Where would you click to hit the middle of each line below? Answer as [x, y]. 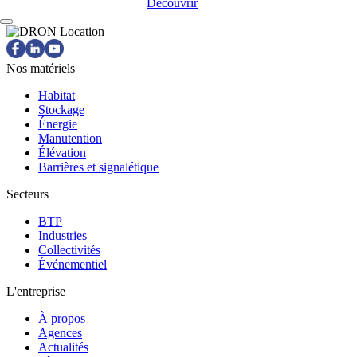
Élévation [62, 152]
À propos [62, 318]
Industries [63, 235]
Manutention [70, 138]
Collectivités [69, 249]
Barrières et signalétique [98, 167]
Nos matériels [41, 68]
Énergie [58, 124]
